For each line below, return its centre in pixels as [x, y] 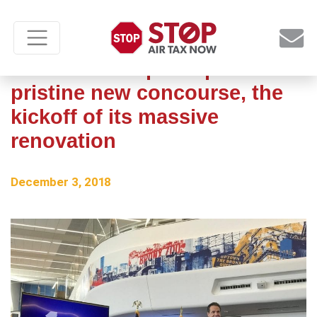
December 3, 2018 [61, 182]
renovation [63, 141]
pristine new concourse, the [147, 93]
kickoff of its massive [115, 117]
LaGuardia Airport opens [132, 69]
